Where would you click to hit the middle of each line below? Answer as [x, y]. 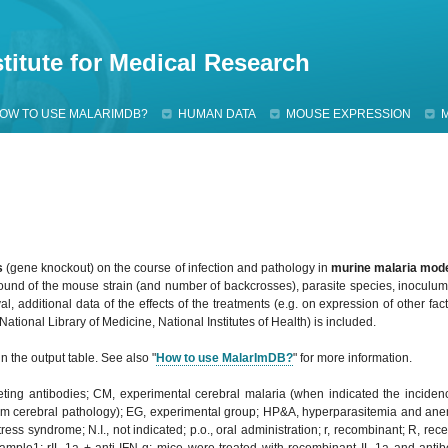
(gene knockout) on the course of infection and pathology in [167, 268]
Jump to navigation [224, 11]
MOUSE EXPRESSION [348, 114]
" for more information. [352, 358]
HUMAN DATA [217, 114]
